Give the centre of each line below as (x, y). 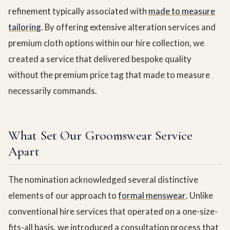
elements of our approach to (63, 196)
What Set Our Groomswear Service (100, 136)
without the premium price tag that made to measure (109, 75)
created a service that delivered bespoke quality (100, 59)
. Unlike (199, 196)
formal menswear (152, 196)
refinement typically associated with (78, 11)
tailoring (25, 27)
